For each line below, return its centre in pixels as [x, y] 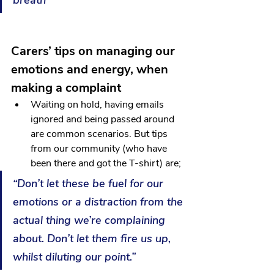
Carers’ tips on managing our [94, 51]
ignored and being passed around [104, 120]
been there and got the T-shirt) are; [107, 164]
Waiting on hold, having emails [98, 105]
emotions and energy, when [91, 70]
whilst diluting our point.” [74, 257]
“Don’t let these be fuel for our [90, 184]
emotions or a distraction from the [99, 202]
